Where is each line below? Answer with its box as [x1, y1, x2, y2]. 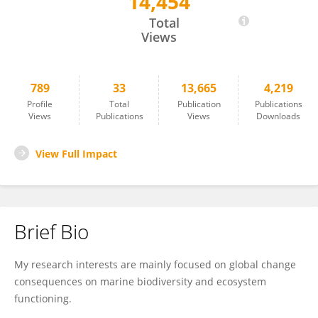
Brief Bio [14, 218, 89, 245]
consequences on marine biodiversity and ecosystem [14, 275, 266, 288]
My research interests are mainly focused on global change [14, 258, 296, 271]
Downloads [256, 110, 300, 122]
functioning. [14, 292, 72, 305]
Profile [27, 98, 53, 110]
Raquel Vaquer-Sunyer [32, 2, 136, 15]
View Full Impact [35, 147, 117, 160]
